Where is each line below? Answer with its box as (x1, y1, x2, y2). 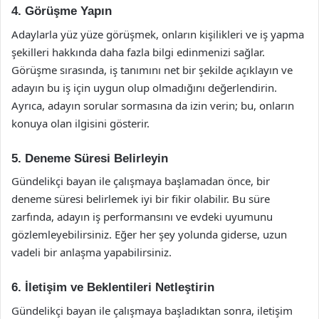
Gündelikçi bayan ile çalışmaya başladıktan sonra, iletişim (11, 303, 293, 318)
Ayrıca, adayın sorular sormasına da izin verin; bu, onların (11, 98, 294, 113)
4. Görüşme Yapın (11, 4, 112, 18)
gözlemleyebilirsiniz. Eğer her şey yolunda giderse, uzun (11, 227, 287, 241)
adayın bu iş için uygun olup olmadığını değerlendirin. (11, 80, 277, 95)
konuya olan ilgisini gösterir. (11, 115, 150, 130)
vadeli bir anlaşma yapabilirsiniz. (11, 245, 172, 259)
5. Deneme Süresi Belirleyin (11, 151, 168, 165)
